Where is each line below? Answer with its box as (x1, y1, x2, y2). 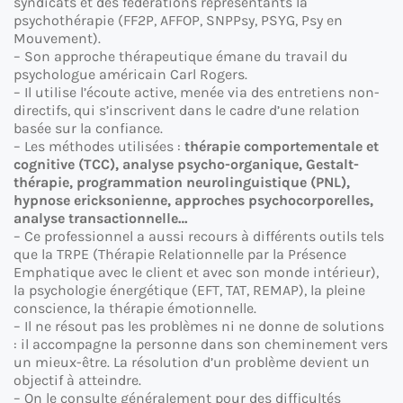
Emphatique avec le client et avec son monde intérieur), (13, 264, 379, 282)
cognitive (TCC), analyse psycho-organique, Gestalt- (13, 156, 359, 174)
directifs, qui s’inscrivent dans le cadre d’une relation (13, 102, 360, 120)
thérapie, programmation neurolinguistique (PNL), (13, 174, 350, 192)
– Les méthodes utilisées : (13, 138, 184, 156)
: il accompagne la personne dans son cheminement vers (13, 336, 388, 354)
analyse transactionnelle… (13, 210, 188, 228)
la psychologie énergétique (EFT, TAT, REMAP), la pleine (13, 282, 365, 300)
